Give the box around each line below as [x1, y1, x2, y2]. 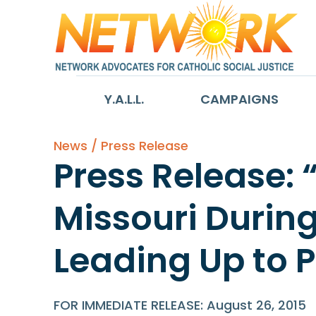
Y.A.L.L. [104, 90, 144, 108]
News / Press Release [54, 136, 188, 154]
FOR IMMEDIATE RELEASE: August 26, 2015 [54, 296, 306, 314]
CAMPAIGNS [200, 90, 279, 108]
